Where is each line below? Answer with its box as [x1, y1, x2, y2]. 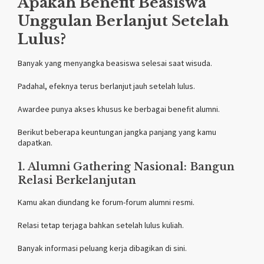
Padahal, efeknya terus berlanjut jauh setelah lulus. [18, 80, 195, 91]
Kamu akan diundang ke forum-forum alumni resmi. [18, 196, 194, 207]
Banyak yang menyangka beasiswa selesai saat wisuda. [18, 57, 212, 68]
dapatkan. [18, 137, 52, 148]
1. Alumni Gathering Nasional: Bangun [18, 160, 235, 173]
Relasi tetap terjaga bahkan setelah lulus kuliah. [18, 219, 184, 230]
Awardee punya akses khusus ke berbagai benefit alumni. [18, 103, 220, 114]
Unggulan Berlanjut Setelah [18, 12, 229, 29]
